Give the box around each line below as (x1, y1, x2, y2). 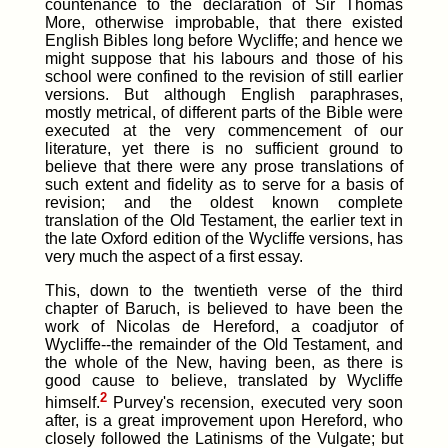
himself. (44, 393, 100, 411)
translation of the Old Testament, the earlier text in (44, 211, 404, 229)
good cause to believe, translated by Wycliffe (44, 371, 404, 389)
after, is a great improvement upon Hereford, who (44, 411, 404, 429)
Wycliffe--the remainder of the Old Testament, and (44, 335, 404, 353)
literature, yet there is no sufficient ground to (44, 139, 404, 157)
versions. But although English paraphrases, (44, 85, 404, 103)
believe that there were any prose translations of (44, 157, 404, 175)
